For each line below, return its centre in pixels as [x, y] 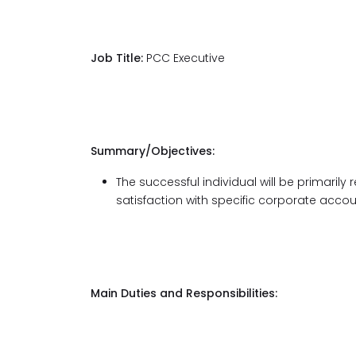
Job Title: [117, 58]
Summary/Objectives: [153, 151]
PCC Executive [184, 58]
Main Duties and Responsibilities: [184, 293]
